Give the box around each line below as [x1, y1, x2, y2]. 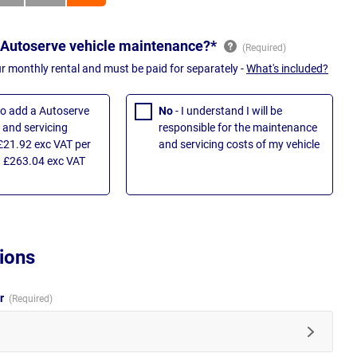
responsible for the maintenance [159, 121, 317, 135]
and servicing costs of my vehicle [159, 138, 320, 151]
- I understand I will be [175, 104, 282, 118]
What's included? [246, 62, 328, 76]
